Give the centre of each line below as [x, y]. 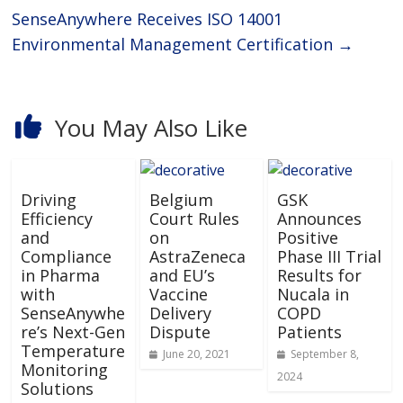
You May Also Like [151, 127]
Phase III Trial [329, 256]
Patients [309, 331]
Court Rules [194, 218]
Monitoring [65, 369]
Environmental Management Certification [175, 44]
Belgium [181, 199]
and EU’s [182, 275]
